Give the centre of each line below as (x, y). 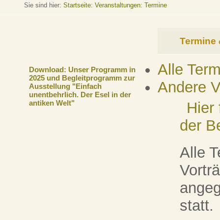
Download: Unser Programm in (82, 70)
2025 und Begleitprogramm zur (82, 78)
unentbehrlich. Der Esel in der (80, 95)
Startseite (77, 5)
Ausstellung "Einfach (65, 86)
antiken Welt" (52, 103)
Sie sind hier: (43, 5)
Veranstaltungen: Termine (131, 5)
